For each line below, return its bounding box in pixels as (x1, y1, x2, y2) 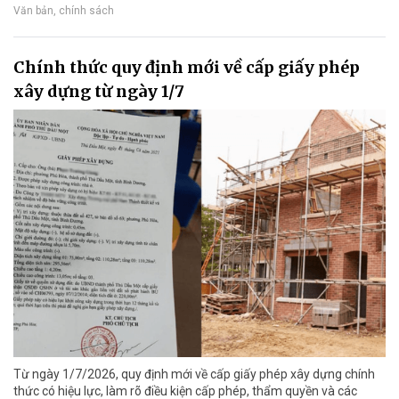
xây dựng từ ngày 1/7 (13, 80, 184, 102)
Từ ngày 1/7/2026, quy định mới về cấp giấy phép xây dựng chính (13, 367, 375, 382)
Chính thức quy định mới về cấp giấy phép (13, 56, 360, 77)
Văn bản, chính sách (13, 4, 114, 17)
